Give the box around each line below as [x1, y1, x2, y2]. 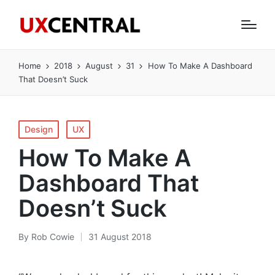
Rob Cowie [31, 231, 74, 242]
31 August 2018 [88, 231, 152, 242]
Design [25, 124, 53, 134]
